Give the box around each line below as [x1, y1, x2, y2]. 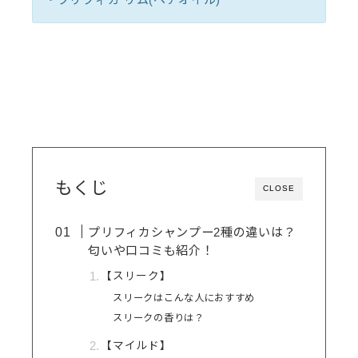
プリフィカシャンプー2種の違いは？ [88, 225, 296, 239]
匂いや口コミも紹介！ [88, 244, 214, 257]
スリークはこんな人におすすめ [113, 292, 256, 304]
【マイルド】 [101, 340, 172, 352]
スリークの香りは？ [113, 312, 205, 324]
